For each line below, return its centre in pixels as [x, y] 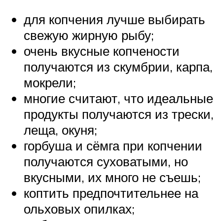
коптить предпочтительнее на [111, 193]
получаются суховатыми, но [106, 162]
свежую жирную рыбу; [89, 35]
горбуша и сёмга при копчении [113, 146]
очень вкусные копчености [102, 51]
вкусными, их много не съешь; [112, 177]
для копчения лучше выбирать [114, 19]
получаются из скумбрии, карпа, [118, 67]
